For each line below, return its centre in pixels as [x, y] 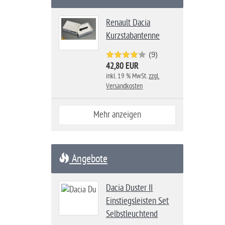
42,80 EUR [123, 67]
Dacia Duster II [130, 188]
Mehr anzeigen [117, 115]
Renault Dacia [128, 23]
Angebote [88, 159]
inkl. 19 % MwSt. [128, 76]
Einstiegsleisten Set [138, 201]
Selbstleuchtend [132, 214]
